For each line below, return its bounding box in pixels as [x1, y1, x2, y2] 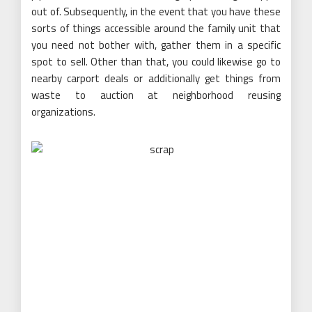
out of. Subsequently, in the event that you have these [31, 3, 281, 19]
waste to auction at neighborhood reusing [31, 87, 281, 103]
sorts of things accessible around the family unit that [31, 20, 281, 36]
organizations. [31, 104, 95, 120]
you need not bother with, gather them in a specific [31, 37, 281, 53]
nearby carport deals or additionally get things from [31, 70, 281, 86]
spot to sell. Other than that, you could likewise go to [31, 54, 281, 70]
